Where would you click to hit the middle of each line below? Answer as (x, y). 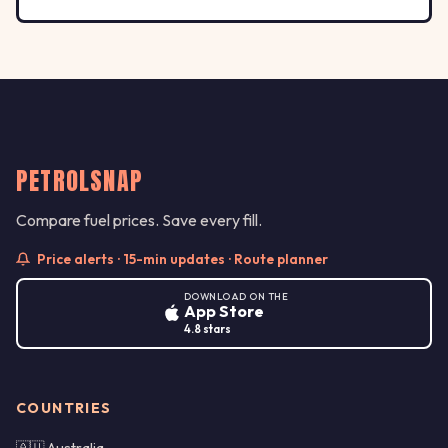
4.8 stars (207, 328)
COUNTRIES (64, 408)
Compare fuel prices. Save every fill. (139, 219)
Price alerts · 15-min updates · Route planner (181, 258)
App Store (223, 310)
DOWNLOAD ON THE (236, 295)
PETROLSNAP (79, 180)
